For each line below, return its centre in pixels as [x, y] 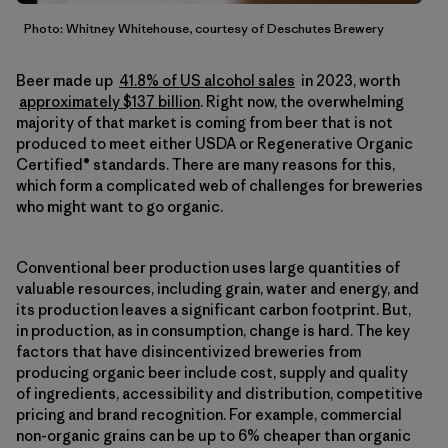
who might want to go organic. [119, 206]
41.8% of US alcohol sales [207, 80]
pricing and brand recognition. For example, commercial [209, 414]
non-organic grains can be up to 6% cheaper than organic [213, 435]
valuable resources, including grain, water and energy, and [217, 288]
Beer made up [67, 80]
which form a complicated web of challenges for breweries [219, 185]
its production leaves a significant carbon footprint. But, [213, 309]
